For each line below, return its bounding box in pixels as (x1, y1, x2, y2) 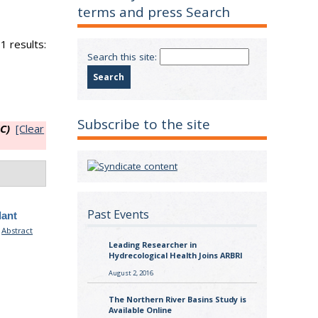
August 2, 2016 (108, 268, 153, 278)
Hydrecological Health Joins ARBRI (108, 250, 243, 261)
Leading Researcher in (108, 239, 197, 251)
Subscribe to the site (77, 115, 211, 134)
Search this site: (87, 50, 160, 63)
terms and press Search (77, 3, 231, 22)
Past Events (87, 206, 149, 222)
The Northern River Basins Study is (108, 294, 246, 305)
